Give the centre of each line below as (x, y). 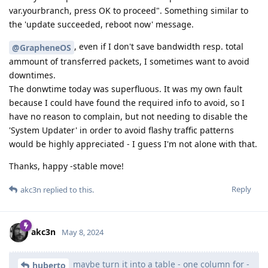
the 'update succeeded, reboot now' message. (101, 25)
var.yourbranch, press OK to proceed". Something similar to (129, 11)
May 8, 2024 (83, 232)
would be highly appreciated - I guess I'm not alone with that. (133, 144)
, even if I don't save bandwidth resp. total (159, 47)
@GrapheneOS (42, 48)
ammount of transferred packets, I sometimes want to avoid (129, 62)
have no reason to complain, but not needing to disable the (128, 117)
